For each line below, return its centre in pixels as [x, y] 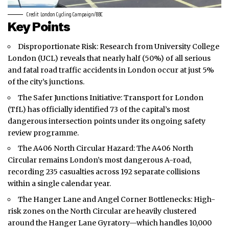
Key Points [39, 27]
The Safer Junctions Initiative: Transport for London [111, 97]
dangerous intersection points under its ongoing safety [107, 121]
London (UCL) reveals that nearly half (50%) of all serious [109, 59]
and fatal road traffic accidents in [67, 70]
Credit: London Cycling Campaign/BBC [65, 14]
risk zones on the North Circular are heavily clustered [102, 211]
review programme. [43, 133]
